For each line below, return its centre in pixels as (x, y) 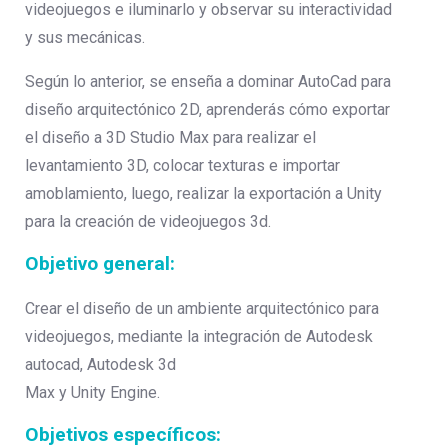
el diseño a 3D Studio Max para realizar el (170, 137)
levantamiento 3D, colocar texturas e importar (182, 165)
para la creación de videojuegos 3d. (148, 221)
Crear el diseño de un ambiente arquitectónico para (202, 308)
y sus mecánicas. (85, 37)
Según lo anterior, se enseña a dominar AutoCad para (208, 81)
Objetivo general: (100, 263)
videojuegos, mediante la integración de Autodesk (199, 336)
